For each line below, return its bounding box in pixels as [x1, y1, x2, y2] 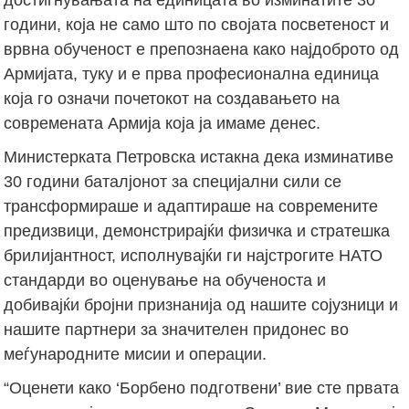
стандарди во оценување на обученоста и [4, 270, 327, 289]
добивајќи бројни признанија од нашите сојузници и [4, 295, 399, 314]
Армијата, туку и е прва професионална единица [4, 64, 380, 83]
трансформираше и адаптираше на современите [4, 196, 379, 215]
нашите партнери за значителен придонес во [4, 320, 350, 339]
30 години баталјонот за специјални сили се [4, 172, 342, 191]
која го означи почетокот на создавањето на [4, 89, 341, 108]
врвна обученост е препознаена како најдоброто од [4, 39, 400, 58]
